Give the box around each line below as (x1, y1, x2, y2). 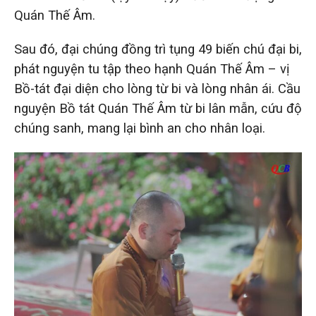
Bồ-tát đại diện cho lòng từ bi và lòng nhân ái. (14, 80, 278, 97)
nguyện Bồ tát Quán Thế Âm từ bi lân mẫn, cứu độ (14, 100, 302, 116)
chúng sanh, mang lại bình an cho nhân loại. (14, 120, 265, 136)
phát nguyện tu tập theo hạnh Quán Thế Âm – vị (14, 61, 290, 77)
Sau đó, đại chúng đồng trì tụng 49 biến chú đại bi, (14, 41, 302, 57)
